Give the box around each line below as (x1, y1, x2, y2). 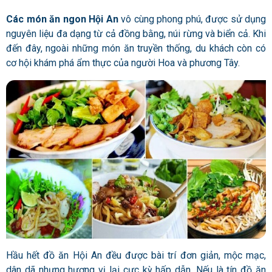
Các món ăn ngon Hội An (6, 13, 118, 25)
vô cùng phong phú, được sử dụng (118, 13, 266, 25)
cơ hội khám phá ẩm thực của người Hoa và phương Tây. (6, 57, 242, 69)
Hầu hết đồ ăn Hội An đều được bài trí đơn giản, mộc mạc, (6, 250, 266, 262)
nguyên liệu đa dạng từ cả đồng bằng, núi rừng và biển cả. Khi (6, 28, 266, 40)
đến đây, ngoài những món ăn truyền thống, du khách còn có (6, 42, 266, 55)
